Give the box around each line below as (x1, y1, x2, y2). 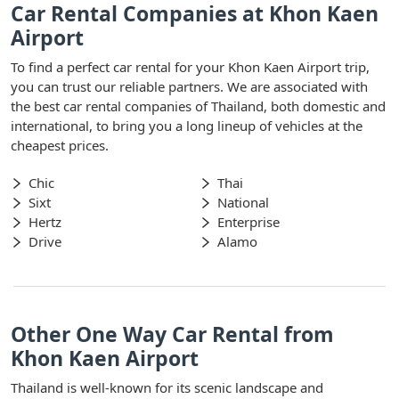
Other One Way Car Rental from (11, 319, 334, 348)
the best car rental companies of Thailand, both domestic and (11, 96, 386, 115)
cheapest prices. (11, 135, 109, 154)
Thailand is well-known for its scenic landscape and (11, 378, 323, 396)
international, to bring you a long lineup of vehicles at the (11, 116, 362, 134)
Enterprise (217, 212, 280, 231)
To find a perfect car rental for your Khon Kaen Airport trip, (11, 57, 370, 76)
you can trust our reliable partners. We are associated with (11, 77, 368, 95)
